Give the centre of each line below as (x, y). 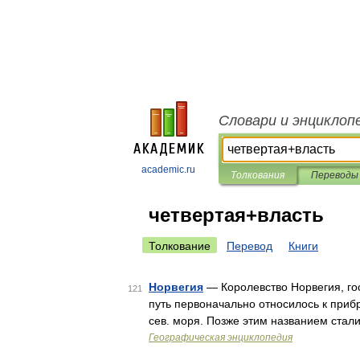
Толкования (258, 175)
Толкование (180, 246)
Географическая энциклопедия (221, 337)
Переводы (334, 175)
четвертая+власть (236, 215)
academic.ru (168, 170)
